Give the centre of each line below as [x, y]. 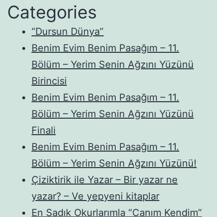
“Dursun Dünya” [68, 31]
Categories [52, 12]
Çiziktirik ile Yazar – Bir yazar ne [105, 179]
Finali [44, 130]
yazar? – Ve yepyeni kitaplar [95, 196]
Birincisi [49, 81]
